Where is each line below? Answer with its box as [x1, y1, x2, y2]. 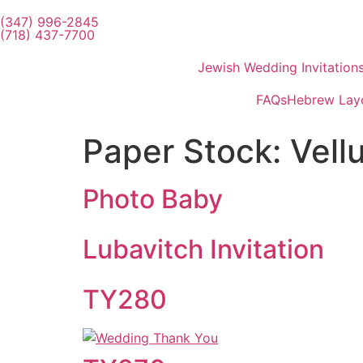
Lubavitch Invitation [83, 233, 324, 265]
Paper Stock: [83, 131, 290, 171]
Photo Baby [83, 183, 223, 215]
